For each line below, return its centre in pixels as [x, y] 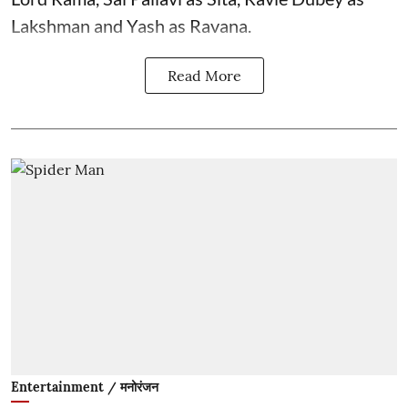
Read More [204, 75]
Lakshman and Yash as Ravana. [131, 25]
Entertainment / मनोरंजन [85, 387]
